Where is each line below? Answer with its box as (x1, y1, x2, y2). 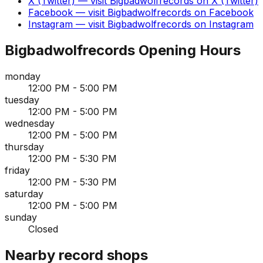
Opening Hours (135, 42, 241, 59)
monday (5, 70, 41, 83)
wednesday (5, 117, 55, 130)
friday (5, 164, 30, 177)
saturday (5, 188, 43, 200)
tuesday (5, 94, 39, 106)
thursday (5, 141, 44, 153)
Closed (28, 223, 58, 235)
